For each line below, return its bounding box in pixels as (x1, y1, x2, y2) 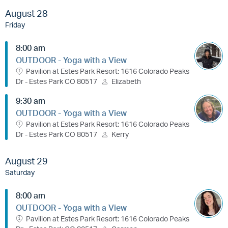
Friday (5, 19, 25, 29)
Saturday (5, 167, 35, 177)
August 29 (5, 155, 48, 166)
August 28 (5, 7, 48, 19)
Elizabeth (111, 76, 141, 85)
